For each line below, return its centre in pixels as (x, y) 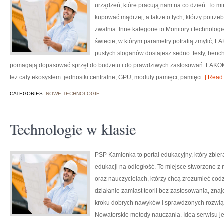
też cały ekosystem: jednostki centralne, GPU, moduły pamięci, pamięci (106, 77)
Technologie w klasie (73, 129)
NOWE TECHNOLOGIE (73, 94)
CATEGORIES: (28, 94)
